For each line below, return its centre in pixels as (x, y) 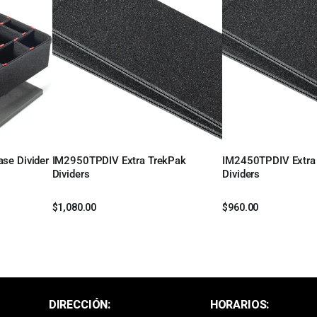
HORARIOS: (240, 305)
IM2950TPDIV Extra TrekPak (119, 161)
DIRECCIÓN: (80, 305)
